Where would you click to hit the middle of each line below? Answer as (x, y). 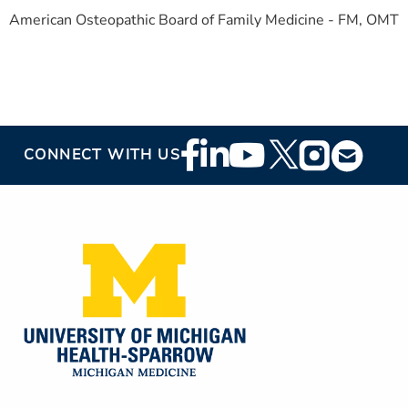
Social (210, 177)
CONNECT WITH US (102, 155)
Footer (212, 150)
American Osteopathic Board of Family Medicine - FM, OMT (204, 20)
